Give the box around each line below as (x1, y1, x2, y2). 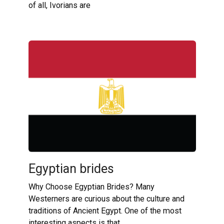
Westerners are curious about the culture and (28, 194, 184, 204)
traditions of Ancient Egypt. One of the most (28, 206, 181, 216)
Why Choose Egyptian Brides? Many (28, 182, 154, 192)
